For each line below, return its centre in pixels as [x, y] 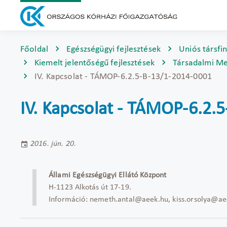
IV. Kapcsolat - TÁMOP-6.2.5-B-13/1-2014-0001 [123, 77]
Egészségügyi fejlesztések [114, 49]
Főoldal [34, 49]
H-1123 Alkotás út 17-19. [90, 187]
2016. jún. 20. [53, 144]
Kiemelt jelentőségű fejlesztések [95, 63]
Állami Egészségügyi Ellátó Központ [108, 175]
